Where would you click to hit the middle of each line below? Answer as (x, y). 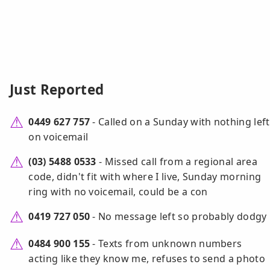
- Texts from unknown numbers (166, 244)
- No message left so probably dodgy (178, 217)
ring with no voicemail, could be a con (118, 192)
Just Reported (57, 90)
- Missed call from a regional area (177, 162)
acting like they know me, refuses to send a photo (147, 259)
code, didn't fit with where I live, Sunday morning (145, 177)
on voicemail (58, 137)
